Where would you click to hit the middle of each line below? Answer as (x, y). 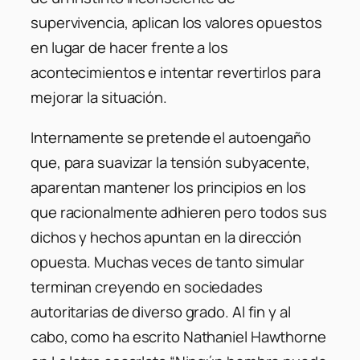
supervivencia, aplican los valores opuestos (176, 23)
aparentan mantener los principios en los (168, 187)
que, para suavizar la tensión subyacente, (170, 162)
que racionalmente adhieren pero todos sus (179, 212)
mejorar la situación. (99, 98)
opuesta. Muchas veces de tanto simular (168, 262)
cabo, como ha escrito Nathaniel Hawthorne (178, 336)
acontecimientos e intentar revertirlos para (176, 73)
